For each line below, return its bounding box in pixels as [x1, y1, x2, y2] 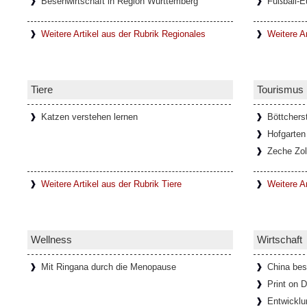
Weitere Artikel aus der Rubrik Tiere [41, 179, 182, 189]
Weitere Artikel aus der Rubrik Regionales [41, 29, 206, 39]
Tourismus [257, 84, 304, 95]
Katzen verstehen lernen [41, 112, 138, 122]
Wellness [31, 234, 72, 245]
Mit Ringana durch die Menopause [41, 262, 176, 272]
